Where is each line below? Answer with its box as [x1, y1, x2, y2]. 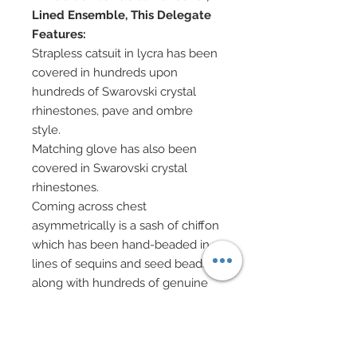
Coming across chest [32, 199, 147, 214]
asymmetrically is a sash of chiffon [32, 218, 219, 233]
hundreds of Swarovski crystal [32, 84, 196, 100]
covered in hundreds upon [32, 65, 178, 80]
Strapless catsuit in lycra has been [32, 46, 218, 61]
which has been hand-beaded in [32, 237, 210, 253]
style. [32, 123, 61, 138]
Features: [32, 27, 86, 42]
